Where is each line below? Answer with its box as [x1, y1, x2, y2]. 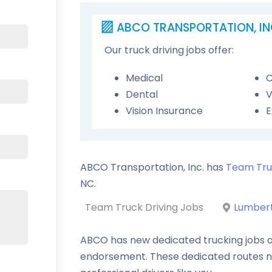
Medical [126, 71, 163, 85]
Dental [126, 87, 158, 101]
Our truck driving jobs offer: [104, 43, 234, 57]
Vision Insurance [126, 104, 203, 118]
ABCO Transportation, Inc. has [80, 160, 226, 174]
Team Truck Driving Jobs [85, 200, 203, 214]
